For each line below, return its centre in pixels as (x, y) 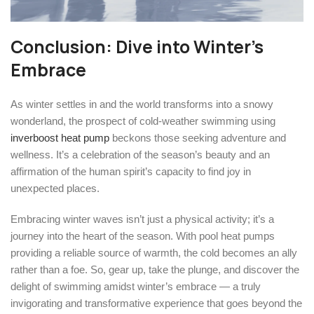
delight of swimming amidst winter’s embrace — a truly (136, 286)
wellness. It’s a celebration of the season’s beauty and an (140, 154)
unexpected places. (55, 188)
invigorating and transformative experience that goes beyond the (156, 303)
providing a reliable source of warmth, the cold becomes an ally (154, 252)
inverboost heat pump (60, 137)
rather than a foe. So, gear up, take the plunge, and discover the (155, 269)
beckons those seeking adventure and (198, 137)
